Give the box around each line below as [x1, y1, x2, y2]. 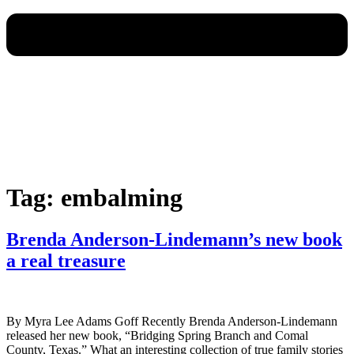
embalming [61, 183, 183, 212]
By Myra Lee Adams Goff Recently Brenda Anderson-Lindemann [6, 314, 337, 328]
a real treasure [6, 250, 126, 271]
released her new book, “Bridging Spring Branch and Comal [6, 328, 308, 342]
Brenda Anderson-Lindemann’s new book [6, 228, 342, 250]
